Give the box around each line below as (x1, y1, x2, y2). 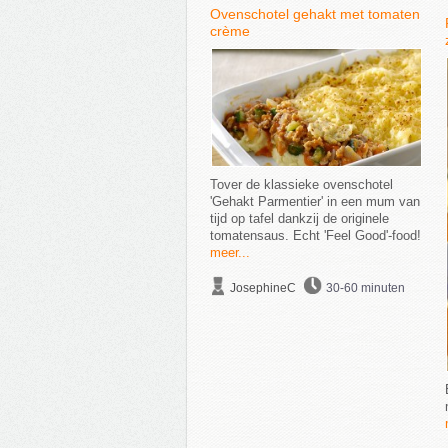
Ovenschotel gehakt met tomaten (209, 6, 420, 22)
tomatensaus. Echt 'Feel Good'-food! (209, 228, 421, 243)
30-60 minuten (325, 281, 405, 295)
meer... (209, 245, 250, 260)
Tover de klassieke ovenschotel (209, 177, 393, 192)
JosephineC (229, 281, 296, 295)
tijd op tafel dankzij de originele (209, 211, 389, 226)
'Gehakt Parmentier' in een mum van (209, 194, 420, 209)
